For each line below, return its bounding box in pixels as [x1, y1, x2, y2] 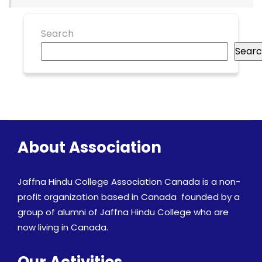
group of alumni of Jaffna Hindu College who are [18, 206, 229, 218]
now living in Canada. [18, 221, 108, 233]
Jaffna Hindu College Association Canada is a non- [18, 175, 240, 188]
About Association [18, 137, 161, 158]
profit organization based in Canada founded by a [18, 191, 240, 203]
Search [41, 27, 74, 40]
